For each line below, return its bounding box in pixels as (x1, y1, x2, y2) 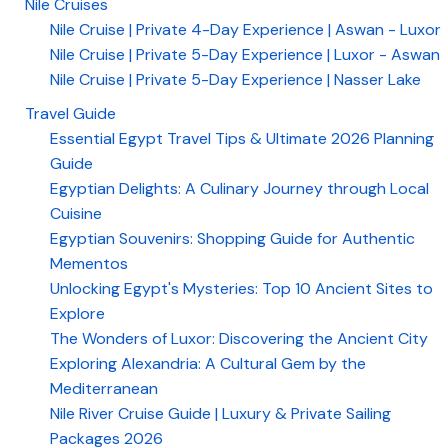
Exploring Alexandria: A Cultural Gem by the (50, 353, 366, 374)
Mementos (50, 253, 128, 274)
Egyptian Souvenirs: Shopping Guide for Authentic (50, 228, 415, 249)
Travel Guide (25, 103, 116, 124)
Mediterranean (50, 378, 158, 399)
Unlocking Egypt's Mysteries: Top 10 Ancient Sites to (50, 278, 433, 299)
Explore (50, 303, 105, 324)
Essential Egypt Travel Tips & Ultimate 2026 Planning (50, 128, 434, 149)
